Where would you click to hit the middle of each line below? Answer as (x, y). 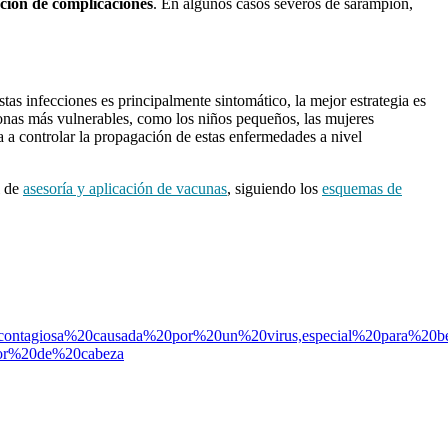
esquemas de (362, 188)
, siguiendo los (274, 188)
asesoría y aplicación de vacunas (125, 188)
